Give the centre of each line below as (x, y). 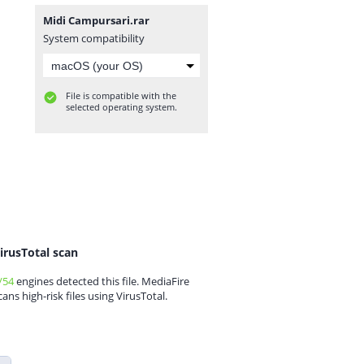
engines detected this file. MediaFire (102, 281)
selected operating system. (121, 107)
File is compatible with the (121, 95)
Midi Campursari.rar (96, 20)
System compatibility (94, 38)
